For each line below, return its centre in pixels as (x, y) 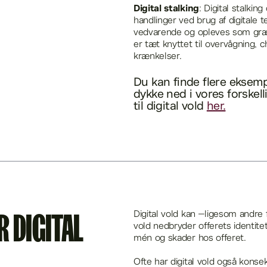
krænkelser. (158, 57)
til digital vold (170, 107)
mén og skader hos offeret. (190, 239)
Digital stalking (166, 9)
